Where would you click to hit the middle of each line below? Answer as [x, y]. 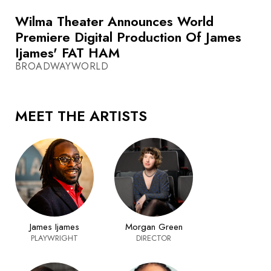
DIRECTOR [154, 238]
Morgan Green [154, 227]
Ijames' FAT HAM [67, 53]
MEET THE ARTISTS [81, 116]
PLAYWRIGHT [54, 238]
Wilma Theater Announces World [114, 21]
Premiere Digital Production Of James [128, 37]
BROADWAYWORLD [62, 67]
